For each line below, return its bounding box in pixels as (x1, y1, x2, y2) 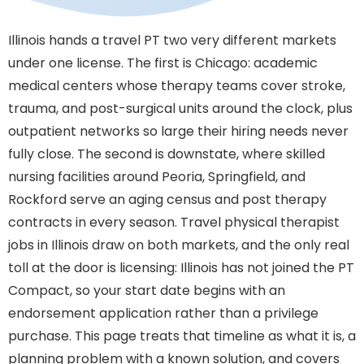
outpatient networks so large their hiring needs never (8, 122, 349, 141)
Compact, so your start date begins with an (8, 281, 285, 300)
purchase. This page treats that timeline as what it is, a (8, 327, 356, 345)
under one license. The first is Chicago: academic (8, 54, 318, 72)
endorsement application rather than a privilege (8, 304, 318, 323)
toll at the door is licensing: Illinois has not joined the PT (8, 258, 354, 277)
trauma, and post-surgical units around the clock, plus (8, 99, 353, 118)
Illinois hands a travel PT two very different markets (8, 31, 336, 50)
